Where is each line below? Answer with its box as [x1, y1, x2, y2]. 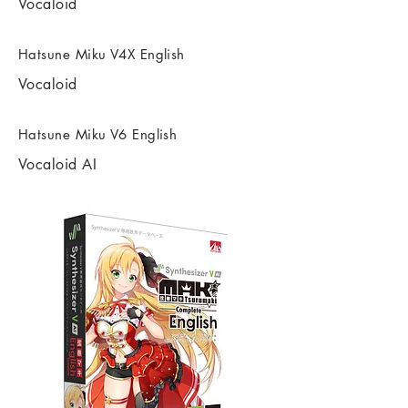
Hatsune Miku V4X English [18, 46, 185, 63]
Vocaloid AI [18, 155, 97, 174]
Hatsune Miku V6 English [18, 126, 178, 143]
